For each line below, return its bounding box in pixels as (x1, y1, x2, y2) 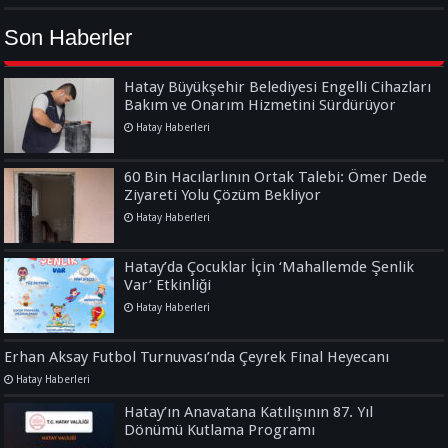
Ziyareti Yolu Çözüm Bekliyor (124, 185, 322, 204)
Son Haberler (4, 24, 133, 50)
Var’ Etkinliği (124, 275, 212, 294)
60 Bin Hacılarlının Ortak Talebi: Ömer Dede (124, 167, 428, 186)
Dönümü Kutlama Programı (124, 420, 316, 439)
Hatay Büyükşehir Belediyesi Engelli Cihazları (124, 77, 432, 96)
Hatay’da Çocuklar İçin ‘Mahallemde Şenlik (124, 257, 415, 276)
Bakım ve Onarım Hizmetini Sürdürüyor (124, 95, 397, 114)
